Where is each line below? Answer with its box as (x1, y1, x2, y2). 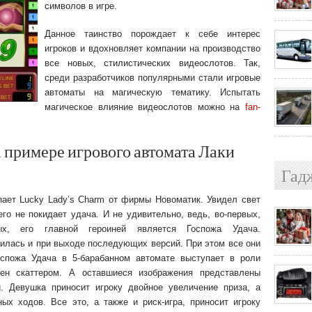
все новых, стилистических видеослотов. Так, (45, 58, 260, 68)
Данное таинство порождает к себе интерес (45, 29, 260, 39)
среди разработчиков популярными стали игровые (45, 72, 260, 83)
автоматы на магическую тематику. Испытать (45, 87, 260, 97)
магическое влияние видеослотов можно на (45, 102, 245, 112)
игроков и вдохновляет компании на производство (45, 43, 260, 54)
